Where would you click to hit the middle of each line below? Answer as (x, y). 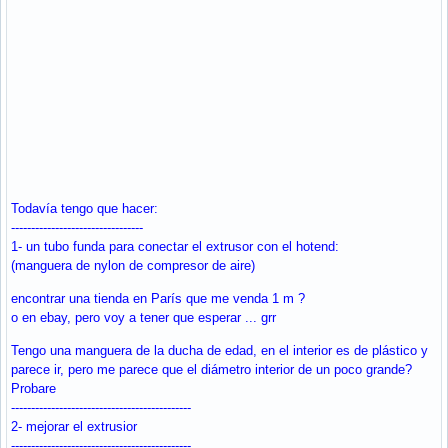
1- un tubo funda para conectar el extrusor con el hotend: (175, 246)
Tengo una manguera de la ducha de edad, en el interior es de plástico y (219, 350)
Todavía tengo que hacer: (84, 208)
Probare (33, 388)
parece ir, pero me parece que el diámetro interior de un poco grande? (211, 369)
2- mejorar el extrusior (74, 426)
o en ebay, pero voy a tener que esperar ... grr (143, 317)
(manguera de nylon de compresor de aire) (133, 265)
